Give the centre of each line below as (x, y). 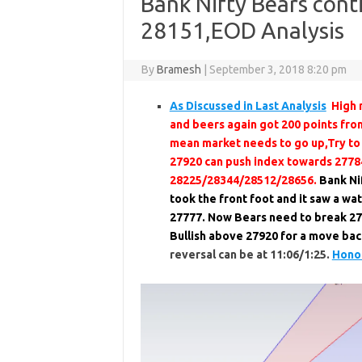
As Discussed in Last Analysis (248, 106)
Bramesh (179, 69)
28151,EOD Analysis (242, 30)
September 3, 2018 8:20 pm (278, 69)
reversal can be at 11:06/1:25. (250, 255)
